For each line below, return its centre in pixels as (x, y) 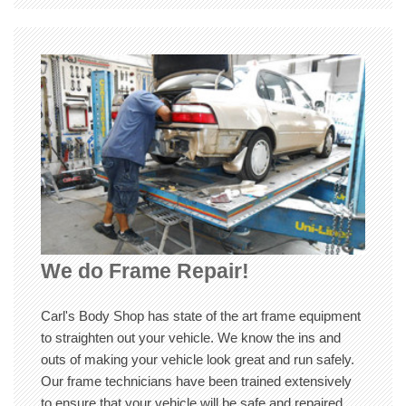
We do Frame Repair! (145, 271)
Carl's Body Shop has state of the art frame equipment (201, 316)
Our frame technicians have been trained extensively (196, 382)
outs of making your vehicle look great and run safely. (198, 360)
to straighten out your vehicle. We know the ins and (191, 338)
